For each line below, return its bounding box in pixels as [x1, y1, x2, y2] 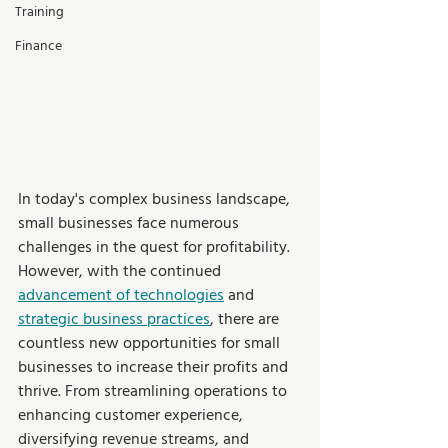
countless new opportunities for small [18, 330, 284, 357]
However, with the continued [18, 258, 225, 285]
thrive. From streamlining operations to [18, 378, 291, 405]
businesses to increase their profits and [18, 354, 292, 381]
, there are [210, 306, 283, 333]
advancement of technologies [18, 282, 224, 309]
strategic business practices [18, 306, 210, 333]
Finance [15, 35, 62, 58]
